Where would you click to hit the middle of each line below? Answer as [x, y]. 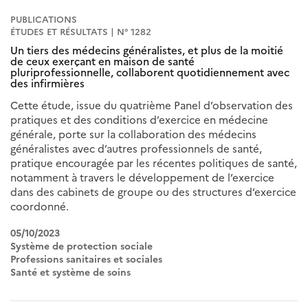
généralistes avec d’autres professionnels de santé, [136, 148]
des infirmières [47, 83]
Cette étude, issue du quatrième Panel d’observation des [152, 105]
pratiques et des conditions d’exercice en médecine [139, 120]
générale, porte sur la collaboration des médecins [133, 134]
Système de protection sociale [81, 247]
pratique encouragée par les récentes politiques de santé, [154, 163]
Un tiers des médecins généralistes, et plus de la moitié [147, 50]
